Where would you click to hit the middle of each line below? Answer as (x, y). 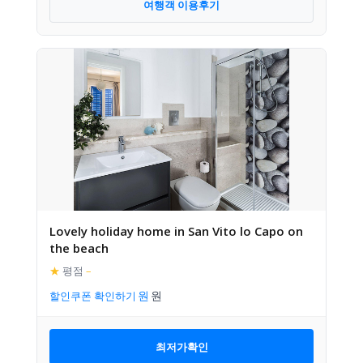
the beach (79, 248)
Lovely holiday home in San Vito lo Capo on (176, 231)
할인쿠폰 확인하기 (93, 296)
